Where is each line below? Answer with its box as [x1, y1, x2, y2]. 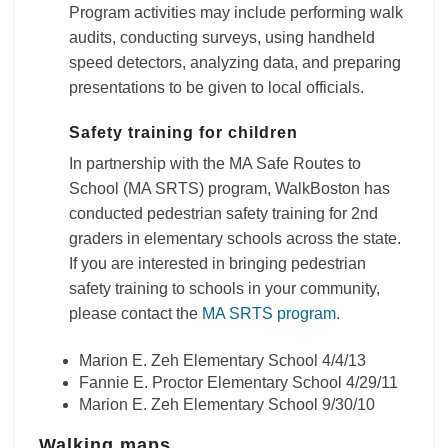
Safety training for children [69, 124, 298, 141]
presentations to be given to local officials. [69, 79, 364, 96]
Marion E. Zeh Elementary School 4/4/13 [79, 352, 366, 369]
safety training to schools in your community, [69, 280, 380, 297]
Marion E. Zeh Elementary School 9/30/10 [79, 396, 375, 413]
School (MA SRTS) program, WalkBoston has [69, 180, 390, 197]
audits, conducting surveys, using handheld [69, 29, 375, 46]
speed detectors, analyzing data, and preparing [69, 54, 401, 71]
